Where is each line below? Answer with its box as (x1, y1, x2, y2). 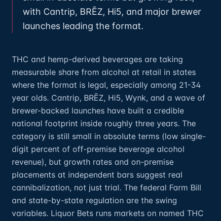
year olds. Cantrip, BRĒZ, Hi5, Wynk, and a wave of (12, 93, 205, 103)
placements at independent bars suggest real (12, 170, 183, 180)
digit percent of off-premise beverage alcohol (12, 144, 184, 154)
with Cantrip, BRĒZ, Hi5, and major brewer (23, 6, 201, 17)
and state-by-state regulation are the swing (12, 195, 177, 205)
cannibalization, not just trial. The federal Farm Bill (12, 183, 201, 192)
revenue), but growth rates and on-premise (12, 157, 174, 167)
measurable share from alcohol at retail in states (12, 67, 196, 77)
